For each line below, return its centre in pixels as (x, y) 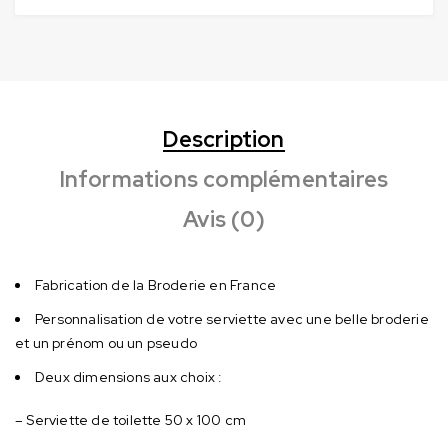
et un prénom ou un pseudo (106, 342)
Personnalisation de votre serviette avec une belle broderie (232, 318)
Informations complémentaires (224, 179)
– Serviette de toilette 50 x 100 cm (130, 419)
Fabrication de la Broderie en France (156, 284)
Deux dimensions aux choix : (129, 376)
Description (224, 139)
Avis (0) (224, 219)
